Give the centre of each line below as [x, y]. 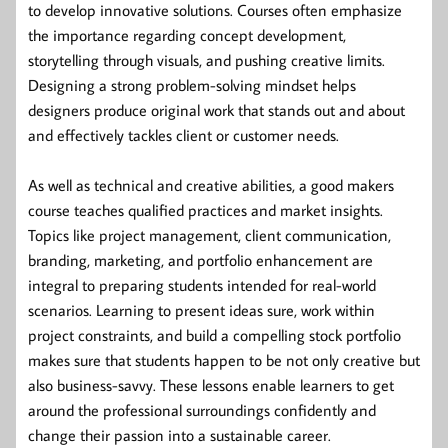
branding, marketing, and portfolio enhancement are [200, 259]
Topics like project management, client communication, [209, 234]
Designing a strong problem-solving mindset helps [192, 84]
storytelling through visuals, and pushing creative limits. [206, 59]
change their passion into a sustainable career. [179, 434]
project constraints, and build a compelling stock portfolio [214, 334]
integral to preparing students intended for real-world [202, 284]
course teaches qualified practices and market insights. [205, 209]
